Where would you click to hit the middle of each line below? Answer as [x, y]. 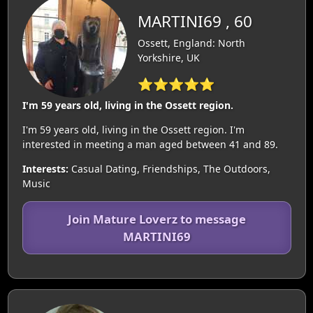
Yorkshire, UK [168, 57]
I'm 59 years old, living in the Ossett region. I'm [133, 130]
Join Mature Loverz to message [156, 219]
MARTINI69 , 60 [195, 21]
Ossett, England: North [191, 43]
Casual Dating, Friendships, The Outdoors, [169, 169]
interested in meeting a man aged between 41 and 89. [150, 144]
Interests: [45, 169]
